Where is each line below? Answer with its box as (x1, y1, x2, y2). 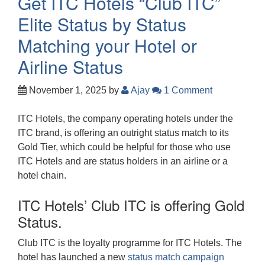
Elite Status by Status (18, 11, 186, 37)
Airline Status (18, 53, 123, 79)
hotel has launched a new (18, 251, 128, 262)
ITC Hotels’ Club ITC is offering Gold (18, 194, 244, 215)
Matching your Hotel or (18, 32, 197, 58)
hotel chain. (18, 170, 66, 180)
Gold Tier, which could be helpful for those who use (18, 141, 231, 152)
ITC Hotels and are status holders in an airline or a (18, 156, 228, 166)
